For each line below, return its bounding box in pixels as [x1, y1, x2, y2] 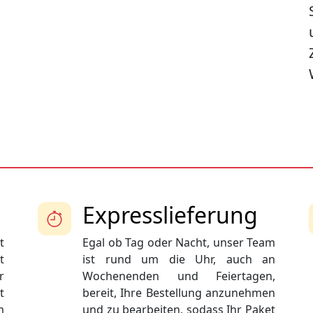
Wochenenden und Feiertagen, [82, 268, 275, 284]
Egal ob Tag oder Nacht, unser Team [82, 235, 275, 251]
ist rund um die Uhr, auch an [82, 252, 275, 268]
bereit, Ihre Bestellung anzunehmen [82, 285, 275, 301]
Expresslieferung [82, 200, 258, 231]
